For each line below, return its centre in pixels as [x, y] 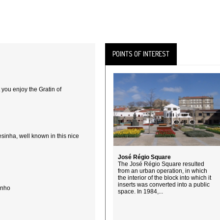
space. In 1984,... [140, 192]
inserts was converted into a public [164, 185]
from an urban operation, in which [163, 171]
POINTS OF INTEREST [141, 54]
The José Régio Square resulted [161, 164]
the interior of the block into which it [165, 178]
